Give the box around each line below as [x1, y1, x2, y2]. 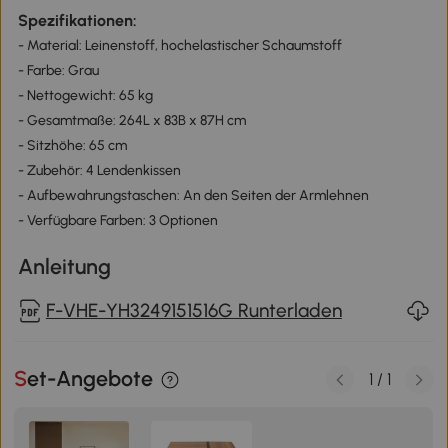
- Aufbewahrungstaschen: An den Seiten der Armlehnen [17, 187, 369, 205]
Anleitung [17, 253, 111, 279]
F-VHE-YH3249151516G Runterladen [45, 298, 342, 322]
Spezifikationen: [17, 11, 137, 31]
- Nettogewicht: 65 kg [17, 87, 153, 105]
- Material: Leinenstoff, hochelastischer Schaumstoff [17, 37, 342, 55]
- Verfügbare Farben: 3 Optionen [17, 212, 218, 230]
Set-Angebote [27, 366, 154, 392]
